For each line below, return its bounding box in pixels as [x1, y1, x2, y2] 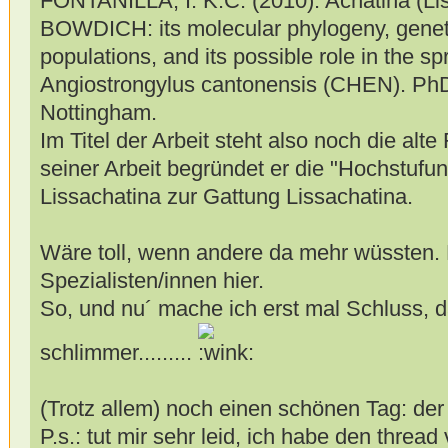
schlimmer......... [39, 339, 198, 365]
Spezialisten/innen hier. [39, 267, 264, 293]
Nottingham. [39, 99, 157, 125]
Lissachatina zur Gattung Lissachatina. [39, 183, 413, 209]
